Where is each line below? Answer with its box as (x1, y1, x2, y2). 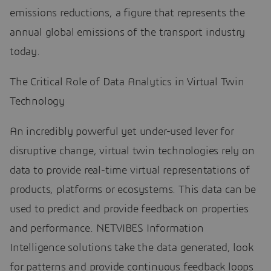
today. (10, 46, 40, 57)
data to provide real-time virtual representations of (10, 165, 250, 176)
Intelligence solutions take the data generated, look (10, 242, 253, 253)
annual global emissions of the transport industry (10, 27, 246, 38)
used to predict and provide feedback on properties (10, 203, 249, 215)
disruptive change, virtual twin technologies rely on (10, 145, 255, 157)
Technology (10, 96, 65, 107)
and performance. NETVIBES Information (10, 223, 204, 234)
